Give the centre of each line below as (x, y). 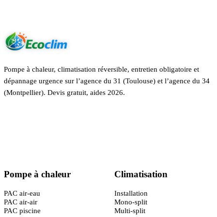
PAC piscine (22, 210)
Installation (131, 193)
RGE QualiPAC (62, 122)
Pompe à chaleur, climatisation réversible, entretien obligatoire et (101, 69)
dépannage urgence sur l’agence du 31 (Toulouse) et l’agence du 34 (107, 81)
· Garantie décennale (111, 122)
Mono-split (131, 202)
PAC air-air (21, 202)
